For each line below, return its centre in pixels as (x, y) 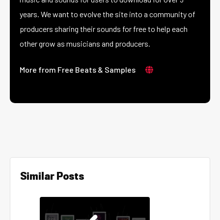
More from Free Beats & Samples (78, 69)
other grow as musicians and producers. (85, 43)
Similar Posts (52, 177)
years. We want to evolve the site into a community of (108, 14)
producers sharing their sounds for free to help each (104, 29)
